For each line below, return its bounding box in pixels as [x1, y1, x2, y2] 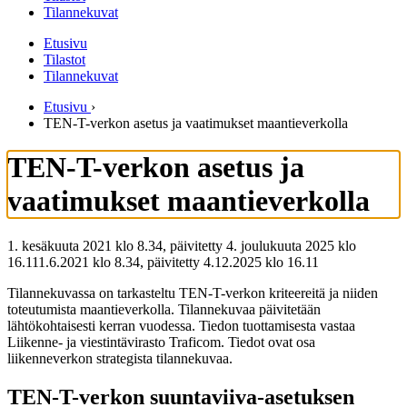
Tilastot [44, 52, 85, 67]
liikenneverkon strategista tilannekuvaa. [7, 350, 233, 366]
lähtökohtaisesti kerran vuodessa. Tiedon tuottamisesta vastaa [7, 317, 355, 333]
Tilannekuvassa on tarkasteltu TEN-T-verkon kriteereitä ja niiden [7, 284, 378, 301]
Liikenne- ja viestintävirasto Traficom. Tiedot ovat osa [7, 333, 315, 350]
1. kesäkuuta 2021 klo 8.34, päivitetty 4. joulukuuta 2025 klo [7, 237, 356, 253]
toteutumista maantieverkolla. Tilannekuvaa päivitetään [7, 301, 321, 317]
